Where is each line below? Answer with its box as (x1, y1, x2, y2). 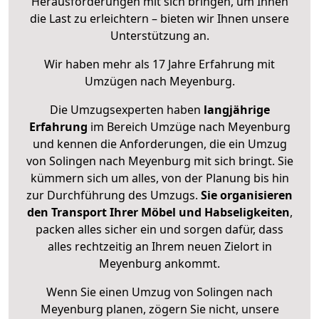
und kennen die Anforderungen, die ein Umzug (32, 136, 287, 152)
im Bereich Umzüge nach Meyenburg (87, 119, 291, 135)
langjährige (203, 102, 270, 118)
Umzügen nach (84, 73, 169, 90)
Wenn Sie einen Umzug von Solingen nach (46, 284, 273, 300)
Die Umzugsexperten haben (49, 102, 204, 118)
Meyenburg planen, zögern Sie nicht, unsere (40, 301, 279, 318)
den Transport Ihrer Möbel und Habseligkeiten (26, 204, 290, 221)
